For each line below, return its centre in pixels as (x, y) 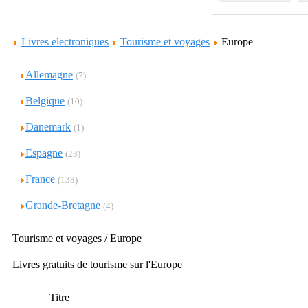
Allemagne (49, 75)
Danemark (48, 127)
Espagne (44, 153)
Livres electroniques (65, 42)
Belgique (45, 101)
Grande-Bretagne (63, 205)
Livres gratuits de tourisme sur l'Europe (97, 264)
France (40, 179)
